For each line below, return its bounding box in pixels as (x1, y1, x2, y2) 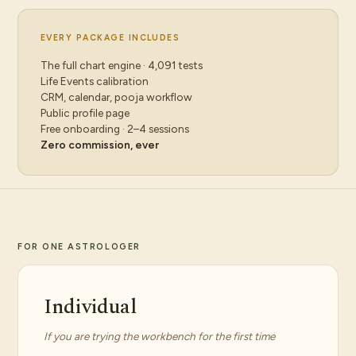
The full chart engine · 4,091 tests (41, 59, 203, 72)
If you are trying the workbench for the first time (44, 330, 275, 342)
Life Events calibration (41, 75, 149, 87)
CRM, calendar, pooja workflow (41, 91, 192, 103)
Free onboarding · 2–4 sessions (41, 122, 189, 135)
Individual (44, 291, 137, 323)
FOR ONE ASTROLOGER (17, 242, 141, 252)
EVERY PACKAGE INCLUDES (41, 33, 180, 43)
